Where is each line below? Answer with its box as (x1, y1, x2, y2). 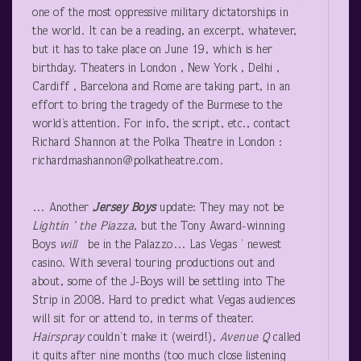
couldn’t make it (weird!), (84, 331, 220, 344)
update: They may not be (156, 201, 284, 214)
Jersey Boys (93, 201, 156, 214)
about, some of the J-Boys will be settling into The (32, 276, 285, 288)
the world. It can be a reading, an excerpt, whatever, (32, 25, 297, 38)
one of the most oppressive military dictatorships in (32, 6, 288, 19)
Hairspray (32, 331, 85, 344)
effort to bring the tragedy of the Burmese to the (32, 99, 283, 112)
